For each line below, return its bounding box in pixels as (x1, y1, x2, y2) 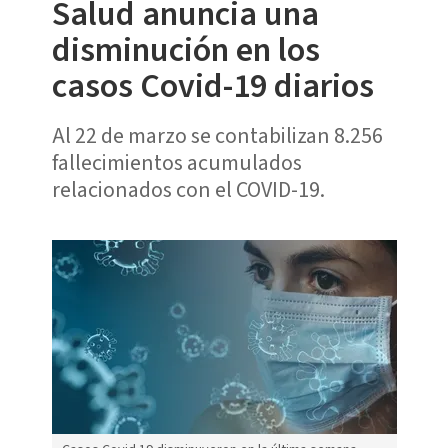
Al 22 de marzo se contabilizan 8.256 (51, 119, 383, 152)
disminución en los (51, 25, 320, 75)
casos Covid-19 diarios (51, 61, 374, 111)
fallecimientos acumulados (51, 146, 302, 179)
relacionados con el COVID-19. (51, 173, 325, 206)
